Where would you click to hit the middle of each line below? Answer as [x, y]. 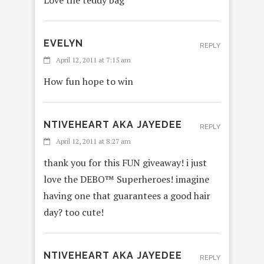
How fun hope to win [88, 82]
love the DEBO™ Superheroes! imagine [126, 179]
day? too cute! [74, 212]
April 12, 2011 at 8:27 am [93, 141]
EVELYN [63, 44]
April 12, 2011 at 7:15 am [93, 60]
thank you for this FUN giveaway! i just [125, 163]
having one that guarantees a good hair [127, 196]
